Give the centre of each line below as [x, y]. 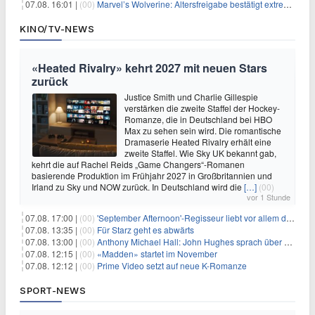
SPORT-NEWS [53, 290]
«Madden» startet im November [157, 253]
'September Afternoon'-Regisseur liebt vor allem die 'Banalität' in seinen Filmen [192, 217]
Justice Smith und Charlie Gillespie [191, 96]
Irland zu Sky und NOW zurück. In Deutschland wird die [138, 186]
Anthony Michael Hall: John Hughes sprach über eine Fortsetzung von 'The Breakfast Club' [191, 241]
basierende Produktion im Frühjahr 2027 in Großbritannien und [152, 175]
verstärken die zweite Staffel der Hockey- [202, 108]
